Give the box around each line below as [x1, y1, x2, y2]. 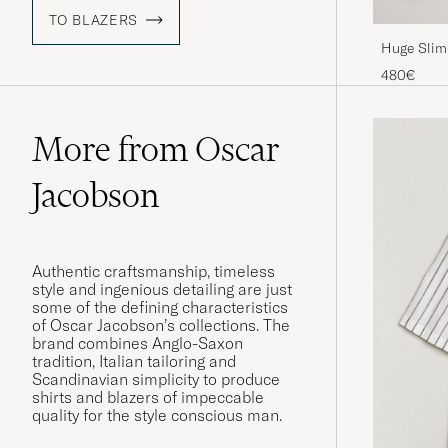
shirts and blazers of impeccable [32, 387, 264, 408]
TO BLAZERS [49, 11, 139, 30]
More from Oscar [32, 128, 280, 171]
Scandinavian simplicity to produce [32, 369, 280, 390]
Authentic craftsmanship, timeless [32, 261, 275, 282]
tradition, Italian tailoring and [32, 351, 236, 372]
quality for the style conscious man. [32, 405, 282, 426]
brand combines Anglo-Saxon [32, 333, 243, 354]
